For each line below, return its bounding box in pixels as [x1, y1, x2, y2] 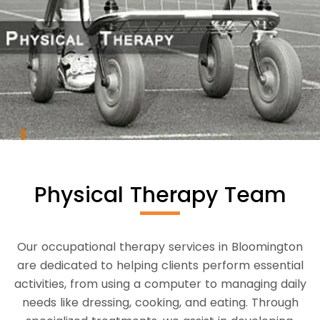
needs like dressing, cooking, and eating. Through [21, 294, 299, 311]
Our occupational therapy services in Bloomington [17, 238, 303, 255]
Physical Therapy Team [34, 179, 286, 210]
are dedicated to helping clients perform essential [16, 256, 304, 274]
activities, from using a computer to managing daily [14, 275, 306, 292]
